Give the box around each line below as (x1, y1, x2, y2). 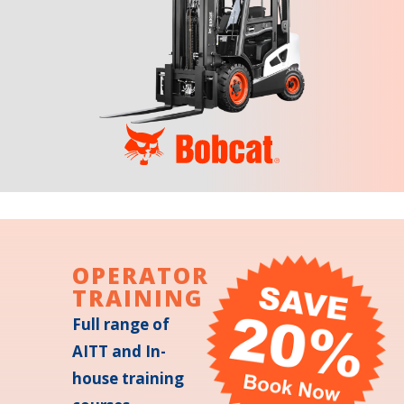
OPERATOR (72, 259, 209, 290)
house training (72, 367, 184, 389)
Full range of (72, 313, 170, 335)
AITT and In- (72, 340, 166, 362)
